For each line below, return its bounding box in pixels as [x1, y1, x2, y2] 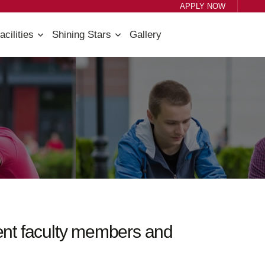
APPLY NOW [180, 2, 226, 11]
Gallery [129, 29, 161, 40]
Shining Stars [51, 29, 111, 40]
